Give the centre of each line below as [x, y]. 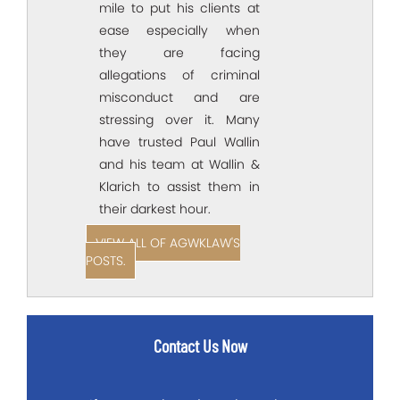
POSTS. [106, 260]
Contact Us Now [200, 345]
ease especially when [179, 30]
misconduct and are [179, 97]
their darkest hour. [155, 208]
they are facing [179, 52]
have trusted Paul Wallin [179, 142]
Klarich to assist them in [179, 186]
